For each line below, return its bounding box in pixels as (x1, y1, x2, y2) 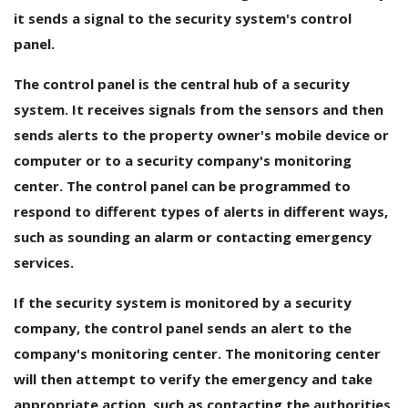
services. (14, 252, 74, 271)
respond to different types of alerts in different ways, (14, 201, 388, 220)
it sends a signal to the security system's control (14, 8, 352, 27)
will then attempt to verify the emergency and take (14, 369, 372, 388)
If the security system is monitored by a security (14, 292, 352, 311)
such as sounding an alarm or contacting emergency (14, 227, 372, 246)
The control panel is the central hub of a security (14, 74, 350, 93)
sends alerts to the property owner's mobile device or (14, 125, 389, 144)
